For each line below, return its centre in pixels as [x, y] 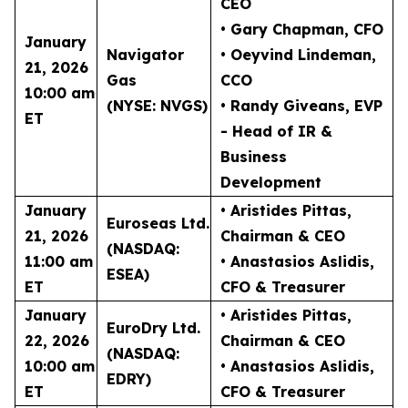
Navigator [145, 55]
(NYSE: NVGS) [157, 106]
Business [254, 157]
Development [271, 182]
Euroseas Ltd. [158, 223]
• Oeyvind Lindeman [296, 55]
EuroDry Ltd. [153, 328]
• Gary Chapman [282, 29]
